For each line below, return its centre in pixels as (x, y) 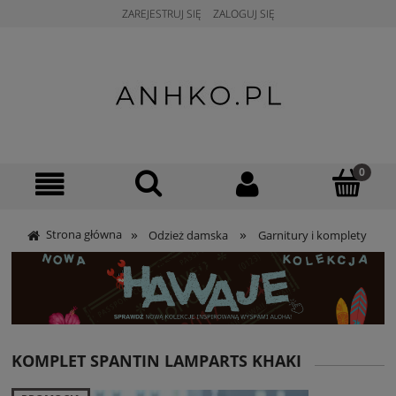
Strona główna (84, 234)
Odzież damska (189, 235)
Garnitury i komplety (312, 235)
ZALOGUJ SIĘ (244, 14)
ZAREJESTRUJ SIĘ (161, 14)
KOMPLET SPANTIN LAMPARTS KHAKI (156, 361)
